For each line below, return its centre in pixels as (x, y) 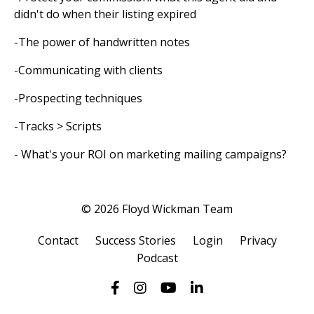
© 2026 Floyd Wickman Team (157, 209)
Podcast (157, 258)
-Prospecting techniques (78, 98)
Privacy (258, 241)
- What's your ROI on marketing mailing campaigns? (150, 155)
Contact (58, 241)
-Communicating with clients (88, 70)
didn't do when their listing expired (105, 14)
